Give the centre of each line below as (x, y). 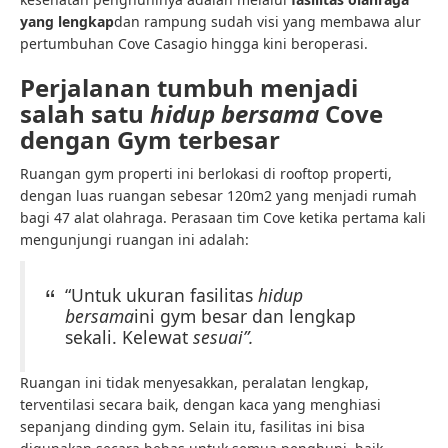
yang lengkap (67, 21)
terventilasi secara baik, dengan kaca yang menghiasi (200, 404)
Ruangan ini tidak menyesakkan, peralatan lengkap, (194, 382)
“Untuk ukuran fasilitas (161, 295)
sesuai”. (223, 337)
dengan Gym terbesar (150, 139)
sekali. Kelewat (129, 337)
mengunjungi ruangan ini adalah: (134, 239)
